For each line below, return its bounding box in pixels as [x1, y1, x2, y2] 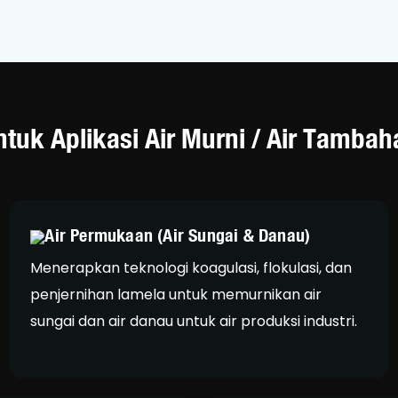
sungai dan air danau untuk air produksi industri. [30, 310, 358, 331]
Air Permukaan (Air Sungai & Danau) [44, 224, 311, 247]
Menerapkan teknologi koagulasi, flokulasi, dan [30, 257, 353, 278]
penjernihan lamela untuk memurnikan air [30, 283, 322, 305]
